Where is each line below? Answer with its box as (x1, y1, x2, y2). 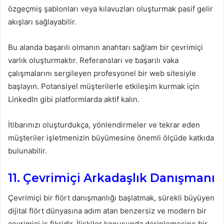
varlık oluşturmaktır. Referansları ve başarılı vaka (8, 55, 178, 65)
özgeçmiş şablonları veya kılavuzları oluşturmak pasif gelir (8, 3, 213, 13)
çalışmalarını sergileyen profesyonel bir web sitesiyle (8, 68, 196, 78)
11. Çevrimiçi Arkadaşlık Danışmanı (8, 170, 215, 185)
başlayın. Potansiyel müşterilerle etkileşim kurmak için (8, 81, 199, 91)
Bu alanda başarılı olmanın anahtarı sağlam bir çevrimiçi (8, 42, 203, 52)
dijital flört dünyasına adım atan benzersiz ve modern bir (8, 206, 206, 216)
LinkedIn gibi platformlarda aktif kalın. (8, 94, 139, 104)
